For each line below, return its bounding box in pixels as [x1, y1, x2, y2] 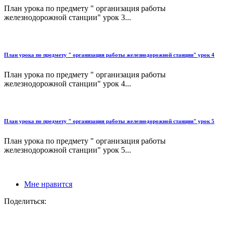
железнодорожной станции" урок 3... [4, 13, 131, 22]
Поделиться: [4, 197, 46, 206]
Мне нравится [24, 180, 72, 189]
